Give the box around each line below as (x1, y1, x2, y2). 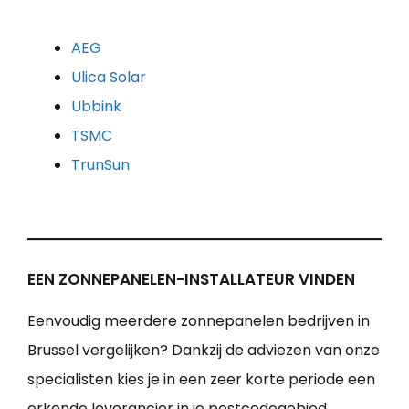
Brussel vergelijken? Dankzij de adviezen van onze (27, 340, 380, 362)
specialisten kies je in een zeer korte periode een (27, 369, 375, 391)
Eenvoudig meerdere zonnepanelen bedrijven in (27, 310, 370, 332)
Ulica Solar (71, 67, 146, 89)
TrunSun (71, 154, 130, 176)
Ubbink (71, 96, 121, 118)
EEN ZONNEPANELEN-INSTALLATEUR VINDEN (27, 268, 355, 291)
